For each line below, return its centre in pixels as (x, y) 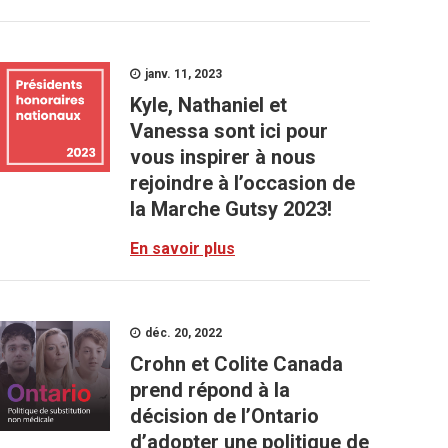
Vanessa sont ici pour (229, 131)
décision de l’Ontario (224, 416)
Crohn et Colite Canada (236, 364)
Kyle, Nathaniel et (208, 105)
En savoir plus (182, 248)
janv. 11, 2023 (182, 74)
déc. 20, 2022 (182, 333)
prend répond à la (210, 390)
